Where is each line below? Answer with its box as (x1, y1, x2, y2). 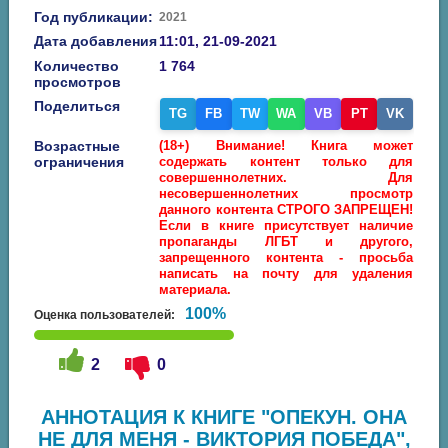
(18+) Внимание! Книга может (159, 138, 414, 153)
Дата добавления (34, 33, 158, 49)
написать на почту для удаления (159, 266, 414, 281)
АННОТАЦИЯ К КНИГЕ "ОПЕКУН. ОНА (41, 406, 407, 428)
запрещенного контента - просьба (159, 250, 414, 265)
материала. (159, 282, 232, 297)
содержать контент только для (159, 154, 414, 169)
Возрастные (34, 138, 121, 154)
